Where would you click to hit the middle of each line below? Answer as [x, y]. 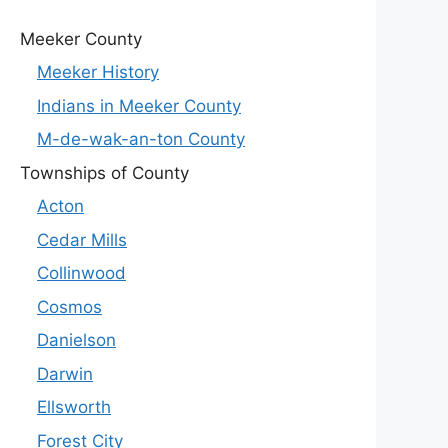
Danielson [76, 340]
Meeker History [98, 72]
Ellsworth [74, 407]
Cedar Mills [82, 239]
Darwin [65, 373]
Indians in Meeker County [139, 105]
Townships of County [104, 172]
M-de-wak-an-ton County [141, 139]
